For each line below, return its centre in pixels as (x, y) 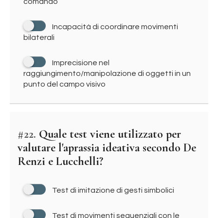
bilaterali (39, 37)
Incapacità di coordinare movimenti (115, 27)
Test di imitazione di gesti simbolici (113, 190)
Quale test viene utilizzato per (109, 134)
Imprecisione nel (81, 63)
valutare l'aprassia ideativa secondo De (107, 148)
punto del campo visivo (64, 84)
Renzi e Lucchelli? (60, 161)
